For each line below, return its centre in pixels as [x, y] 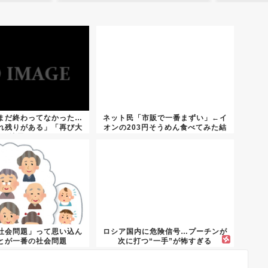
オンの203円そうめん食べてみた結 [165, 128]
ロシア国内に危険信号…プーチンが [165, 232]
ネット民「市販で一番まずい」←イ [165, 118]
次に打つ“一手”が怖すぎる [165, 241]
